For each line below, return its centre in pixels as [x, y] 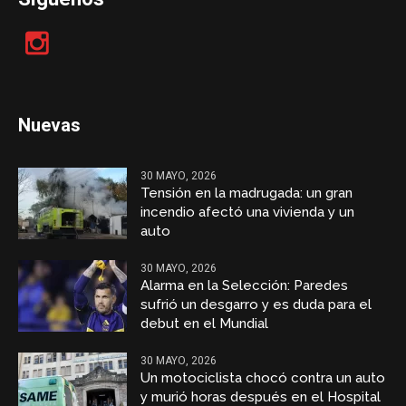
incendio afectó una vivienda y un [248, 213]
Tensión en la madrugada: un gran [247, 193]
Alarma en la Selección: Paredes [245, 286]
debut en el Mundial [205, 324]
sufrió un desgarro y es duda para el [256, 305]
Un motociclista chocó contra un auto [263, 378]
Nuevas [50, 126]
